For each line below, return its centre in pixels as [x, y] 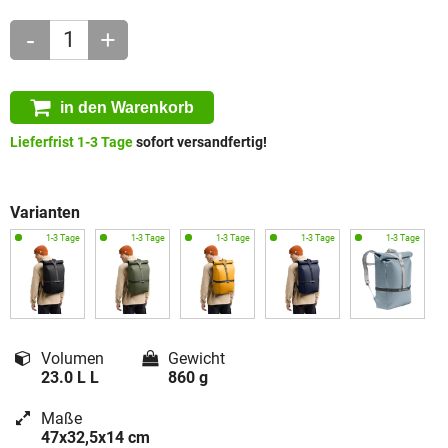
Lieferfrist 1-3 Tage [71, 142]
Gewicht [196, 358]
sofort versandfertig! [200, 142]
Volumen [72, 358]
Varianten [45, 212]
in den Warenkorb [127, 107]
